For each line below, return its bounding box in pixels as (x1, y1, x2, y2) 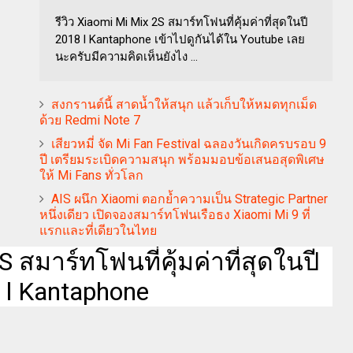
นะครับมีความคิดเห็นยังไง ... (55, 49, 198, 64)
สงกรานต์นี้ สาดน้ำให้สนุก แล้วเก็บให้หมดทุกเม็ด (51, 96, 317, 112)
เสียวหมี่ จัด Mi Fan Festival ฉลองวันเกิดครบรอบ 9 (51, 136, 326, 151)
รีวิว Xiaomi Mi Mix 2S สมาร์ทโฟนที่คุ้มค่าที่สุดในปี (55, 14, 308, 29)
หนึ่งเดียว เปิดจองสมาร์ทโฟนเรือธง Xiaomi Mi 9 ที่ (39, 206, 310, 222)
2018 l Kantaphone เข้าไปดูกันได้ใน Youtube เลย (55, 32, 305, 46)
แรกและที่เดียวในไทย (39, 222, 157, 238)
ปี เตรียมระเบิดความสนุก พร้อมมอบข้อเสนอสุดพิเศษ (39, 151, 325, 167)
